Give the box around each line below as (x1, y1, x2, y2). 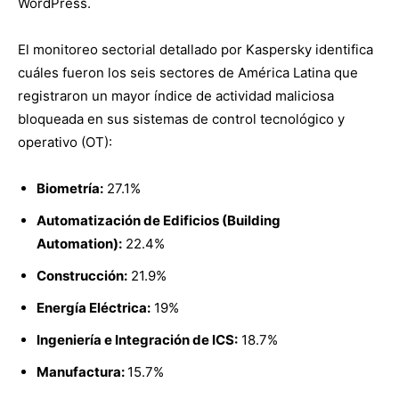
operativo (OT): (18, 134, 112, 151)
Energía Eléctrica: (37, 299, 151, 316)
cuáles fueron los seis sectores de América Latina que (18, 64, 358, 81)
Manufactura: (37, 363, 127, 380)
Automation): (37, 235, 122, 252)
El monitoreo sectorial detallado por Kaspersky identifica (18, 41, 373, 58)
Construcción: (37, 267, 127, 284)
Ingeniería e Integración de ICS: (37, 331, 238, 348)
